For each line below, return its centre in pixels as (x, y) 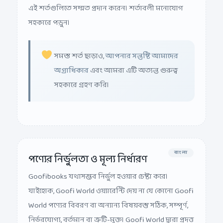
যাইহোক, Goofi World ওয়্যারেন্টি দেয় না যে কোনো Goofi (111, 184)
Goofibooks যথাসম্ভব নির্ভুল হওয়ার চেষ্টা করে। (98, 169)
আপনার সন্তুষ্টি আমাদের (142, 49)
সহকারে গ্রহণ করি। (82, 78)
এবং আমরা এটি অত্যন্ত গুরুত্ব (133, 63)
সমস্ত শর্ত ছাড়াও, (80, 49)
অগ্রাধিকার (71, 63)
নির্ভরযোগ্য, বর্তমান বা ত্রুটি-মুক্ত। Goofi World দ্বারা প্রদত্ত (111, 213)
